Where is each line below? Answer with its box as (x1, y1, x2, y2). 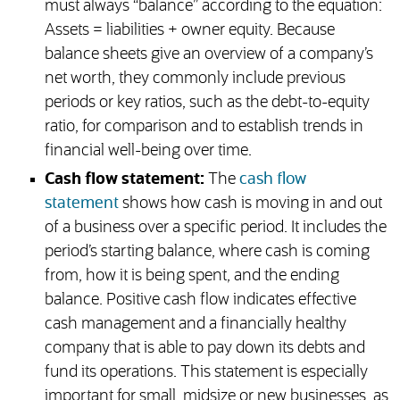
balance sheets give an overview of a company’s (44, 46, 373, 63)
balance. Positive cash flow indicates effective (44, 292, 356, 309)
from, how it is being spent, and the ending (44, 268, 339, 285)
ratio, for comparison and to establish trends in (44, 119, 363, 136)
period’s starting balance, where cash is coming (44, 244, 370, 261)
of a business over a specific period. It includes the (44, 220, 387, 237)
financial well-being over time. (44, 143, 252, 160)
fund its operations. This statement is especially (44, 364, 368, 381)
